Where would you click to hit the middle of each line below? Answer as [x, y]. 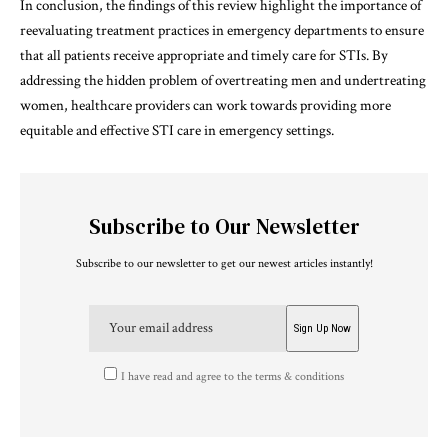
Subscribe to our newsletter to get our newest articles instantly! [224, 263]
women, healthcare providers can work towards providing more [205, 105]
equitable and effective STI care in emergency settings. [177, 130]
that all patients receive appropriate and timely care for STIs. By [204, 55]
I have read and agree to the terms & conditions [233, 377]
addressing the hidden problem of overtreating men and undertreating [223, 80]
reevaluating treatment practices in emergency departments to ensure [222, 30]
